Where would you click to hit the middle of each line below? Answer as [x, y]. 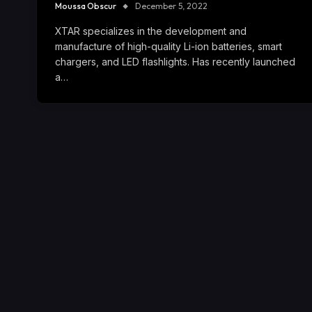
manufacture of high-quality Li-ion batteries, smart [169, 47]
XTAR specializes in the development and [151, 31]
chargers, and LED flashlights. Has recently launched [175, 62]
